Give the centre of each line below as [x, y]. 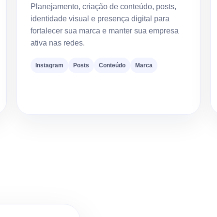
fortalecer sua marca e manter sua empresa [105, 31]
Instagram [49, 66]
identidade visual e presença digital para [100, 19]
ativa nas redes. [58, 43]
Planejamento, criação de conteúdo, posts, [103, 7]
